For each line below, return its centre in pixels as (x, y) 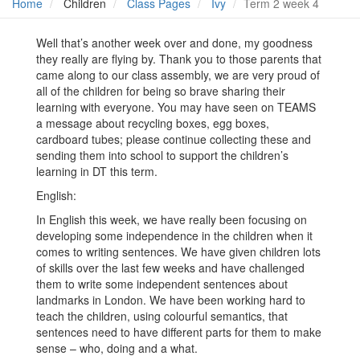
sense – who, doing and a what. (117, 348)
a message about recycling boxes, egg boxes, (153, 123)
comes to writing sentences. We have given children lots (178, 252)
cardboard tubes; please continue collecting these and (174, 139)
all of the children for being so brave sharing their (161, 91)
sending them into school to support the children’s (162, 155)
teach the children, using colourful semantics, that (162, 316)
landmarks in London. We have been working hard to (171, 300)
